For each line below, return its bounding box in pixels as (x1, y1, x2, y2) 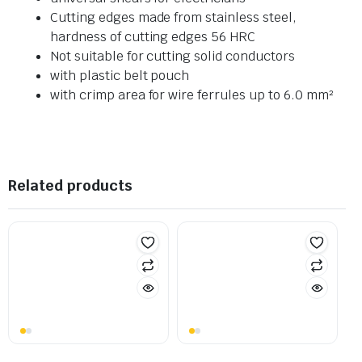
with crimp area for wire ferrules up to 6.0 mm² (50, 86, 333, 104)
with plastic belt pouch (50, 67, 190, 85)
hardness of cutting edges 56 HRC (50, 28, 256, 46)
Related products (8, 176, 133, 196)
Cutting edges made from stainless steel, (50, 9, 297, 27)
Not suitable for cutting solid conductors (50, 48, 295, 65)
